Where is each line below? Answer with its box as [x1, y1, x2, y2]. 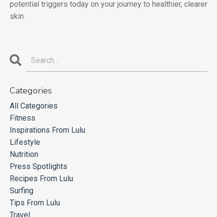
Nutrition [10, 150, 38, 159]
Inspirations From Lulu [10, 125, 85, 135]
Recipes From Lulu [10, 174, 73, 184]
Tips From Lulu [10, 198, 60, 208]
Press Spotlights [10, 162, 67, 171]
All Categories [10, 101, 58, 111]
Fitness [10, 113, 35, 123]
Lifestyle [10, 138, 40, 147]
